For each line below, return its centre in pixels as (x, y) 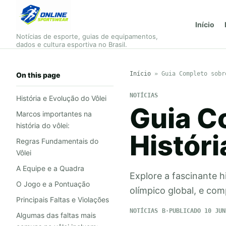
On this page (38, 75)
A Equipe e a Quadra (50, 168)
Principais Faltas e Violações (63, 200)
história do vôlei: (43, 125)
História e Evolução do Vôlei (61, 98)
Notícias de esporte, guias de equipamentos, (87, 36)
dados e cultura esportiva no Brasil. (72, 44)
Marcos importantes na (54, 114)
